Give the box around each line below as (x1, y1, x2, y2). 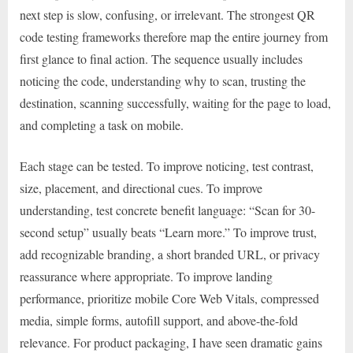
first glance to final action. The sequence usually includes (20, 50, 303, 68)
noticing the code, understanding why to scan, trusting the (20, 72, 306, 90)
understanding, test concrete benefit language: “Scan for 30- (20, 202, 315, 219)
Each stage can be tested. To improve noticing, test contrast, (20, 158, 314, 175)
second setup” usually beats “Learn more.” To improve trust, (20, 224, 317, 241)
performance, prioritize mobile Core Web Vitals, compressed (20, 290, 319, 307)
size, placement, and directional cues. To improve (20, 180, 262, 197)
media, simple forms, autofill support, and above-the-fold (20, 312, 298, 329)
